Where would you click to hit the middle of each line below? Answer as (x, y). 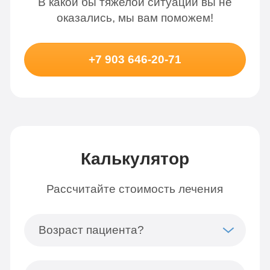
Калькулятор (135, 159)
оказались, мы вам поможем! (135, 18)
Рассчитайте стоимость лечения (135, 189)
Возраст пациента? (91, 230)
